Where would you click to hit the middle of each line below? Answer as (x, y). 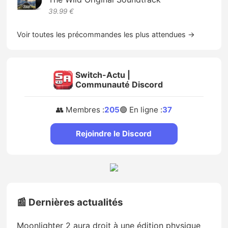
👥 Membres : (80, 110)
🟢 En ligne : (141, 110)
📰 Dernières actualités (70, 202)
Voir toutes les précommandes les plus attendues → (106, 34)
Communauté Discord (119, 85)
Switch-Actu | (103, 75)
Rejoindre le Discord (114, 134)
